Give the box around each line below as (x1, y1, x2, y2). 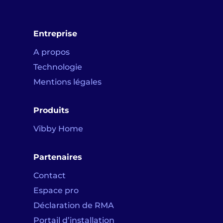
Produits (33, 106, 70, 115)
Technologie (33, 62, 83, 72)
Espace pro (33, 186, 79, 196)
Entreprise (33, 29, 78, 39)
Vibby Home (33, 124, 84, 134)
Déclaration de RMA (33, 201, 114, 211)
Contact (33, 171, 66, 181)
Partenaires (33, 152, 83, 162)
